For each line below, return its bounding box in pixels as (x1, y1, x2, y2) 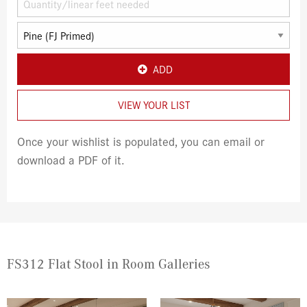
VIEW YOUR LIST (117, 97, 190, 113)
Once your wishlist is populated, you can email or (17, 131, 265, 150)
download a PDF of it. (17, 149, 125, 169)
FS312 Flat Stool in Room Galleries (7, 254, 210, 273)
